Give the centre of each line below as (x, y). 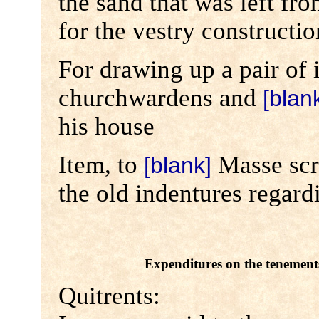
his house (106, 127)
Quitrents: (109, 296)
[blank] (177, 166)
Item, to (101, 165)
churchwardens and (160, 98)
